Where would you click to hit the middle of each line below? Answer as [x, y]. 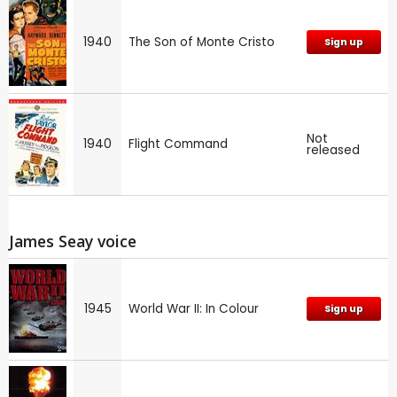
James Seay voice [73, 241]
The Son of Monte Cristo [202, 42]
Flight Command [178, 144]
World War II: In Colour [194, 309]
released [333, 150]
